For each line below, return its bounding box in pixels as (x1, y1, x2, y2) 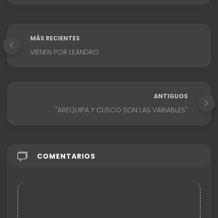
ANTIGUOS (154, 91, 188, 100)
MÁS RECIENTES (30, 34, 80, 42)
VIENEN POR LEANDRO (30, 47, 99, 57)
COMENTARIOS (37, 151, 95, 161)
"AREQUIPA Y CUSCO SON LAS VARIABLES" (55, 105, 188, 115)
